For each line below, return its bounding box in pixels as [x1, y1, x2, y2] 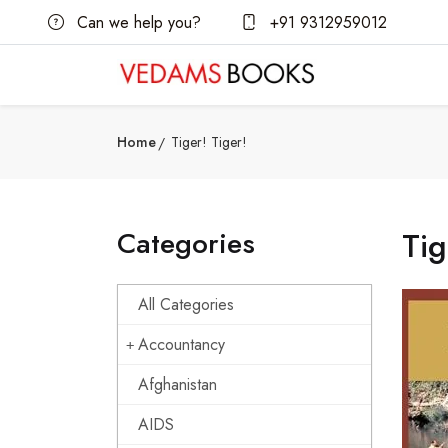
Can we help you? [72, 10, 201, 34]
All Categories [138, 293, 234, 316]
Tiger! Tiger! [171, 132, 247, 152]
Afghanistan [138, 373, 217, 396]
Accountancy [138, 333, 225, 356]
